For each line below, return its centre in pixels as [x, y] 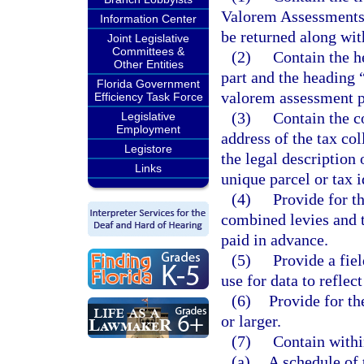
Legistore [148, 149]
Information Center [148, 19]
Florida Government [148, 84]
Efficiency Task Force [148, 97]
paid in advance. [275, 240]
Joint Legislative [148, 38]
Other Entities [148, 64]
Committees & [148, 51]
